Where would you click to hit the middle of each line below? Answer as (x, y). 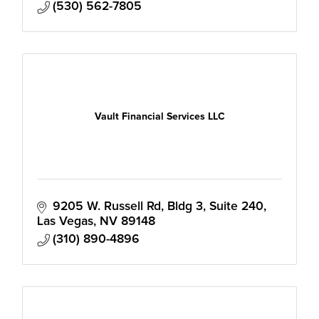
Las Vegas (65, 221)
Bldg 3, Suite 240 (215, 206)
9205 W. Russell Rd (107, 206)
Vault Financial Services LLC (159, 117)
